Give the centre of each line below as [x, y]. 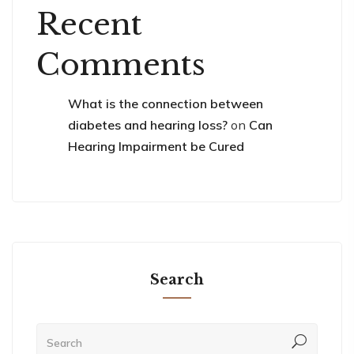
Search [177, 279]
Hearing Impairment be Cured [156, 146]
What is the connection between [166, 103]
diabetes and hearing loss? [148, 124]
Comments [121, 64]
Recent [89, 24]
